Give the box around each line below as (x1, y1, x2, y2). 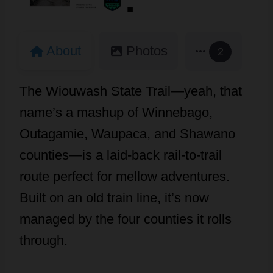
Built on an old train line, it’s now (19, 190, 209, 206)
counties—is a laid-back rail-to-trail (19, 147, 222, 163)
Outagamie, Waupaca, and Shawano (19, 126, 235, 142)
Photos (126, 43, 168, 59)
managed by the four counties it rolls (19, 211, 232, 227)
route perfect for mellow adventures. (19, 169, 230, 185)
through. (19, 233, 68, 249)
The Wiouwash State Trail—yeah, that (19, 83, 242, 99)
